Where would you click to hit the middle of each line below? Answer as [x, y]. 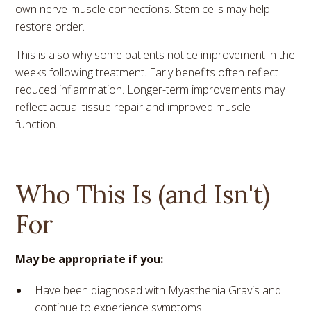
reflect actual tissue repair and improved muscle [133, 107]
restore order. [50, 26]
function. [37, 124]
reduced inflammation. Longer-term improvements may [150, 89]
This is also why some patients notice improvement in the [155, 54]
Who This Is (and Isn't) [143, 194]
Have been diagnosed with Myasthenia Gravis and [158, 290]
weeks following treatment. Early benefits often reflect [147, 72]
